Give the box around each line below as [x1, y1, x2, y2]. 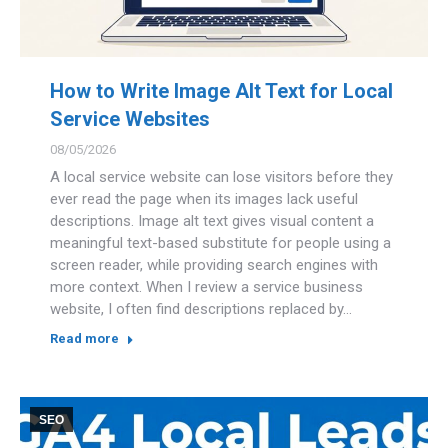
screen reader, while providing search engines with [50, 255, 378, 274]
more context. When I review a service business [50, 277, 363, 296]
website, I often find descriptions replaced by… [50, 299, 352, 318]
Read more [50, 330, 119, 346]
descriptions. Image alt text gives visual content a [50, 211, 374, 230]
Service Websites [50, 106, 210, 131]
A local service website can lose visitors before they [50, 167, 393, 186]
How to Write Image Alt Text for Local [50, 78, 393, 103]
